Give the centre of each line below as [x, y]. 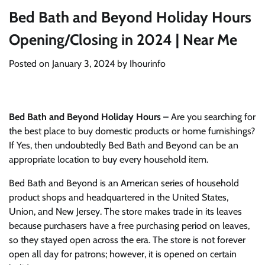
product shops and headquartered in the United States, [119, 197]
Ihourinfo [148, 64]
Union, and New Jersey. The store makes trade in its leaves [125, 211]
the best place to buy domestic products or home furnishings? [132, 131]
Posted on [30, 64]
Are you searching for [212, 117]
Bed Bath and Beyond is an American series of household [124, 183]
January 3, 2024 [83, 64]
